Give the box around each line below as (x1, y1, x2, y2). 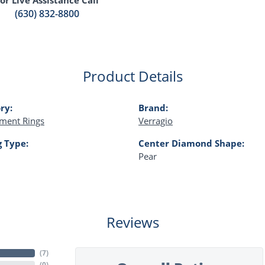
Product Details (82, 66, 183, 86)
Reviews (106, 212, 159, 232)
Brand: (138, 101, 168, 114)
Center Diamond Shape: (138, 137, 244, 149)
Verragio (138, 114, 173, 127)
